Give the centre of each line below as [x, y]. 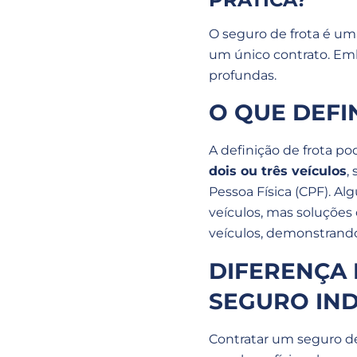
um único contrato [268, 55]
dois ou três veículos [278, 171]
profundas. [243, 76]
